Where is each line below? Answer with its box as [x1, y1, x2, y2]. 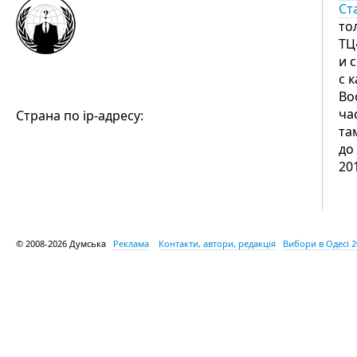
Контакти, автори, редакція [159, 237, 276, 249]
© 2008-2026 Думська [16, 237, 113, 249]
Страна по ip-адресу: [16, 107, 143, 124]
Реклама [113, 237, 149, 249]
